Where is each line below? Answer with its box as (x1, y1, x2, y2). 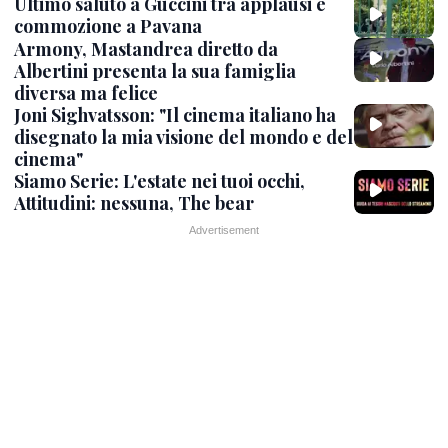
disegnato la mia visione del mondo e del (14, 124, 353, 149)
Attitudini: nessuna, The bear (14, 190, 254, 215)
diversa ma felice (14, 80, 158, 105)
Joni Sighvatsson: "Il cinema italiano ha (14, 102, 336, 127)
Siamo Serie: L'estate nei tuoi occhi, (14, 168, 305, 193)
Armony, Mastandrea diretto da (14, 36, 278, 61)
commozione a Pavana (14, 14, 202, 39)
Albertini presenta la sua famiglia (14, 58, 296, 83)
